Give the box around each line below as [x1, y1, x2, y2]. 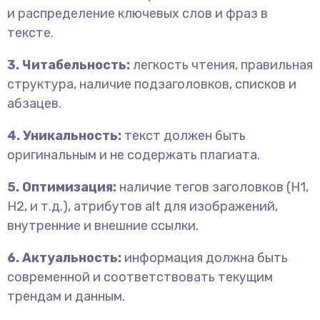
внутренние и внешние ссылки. [7, 218, 199, 234]
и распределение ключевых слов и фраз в [7, 6, 268, 21]
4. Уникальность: [7, 128, 121, 144]
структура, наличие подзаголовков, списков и [7, 76, 296, 92]
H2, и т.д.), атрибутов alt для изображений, [7, 199, 278, 214]
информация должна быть [121, 250, 288, 266]
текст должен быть [121, 128, 246, 144]
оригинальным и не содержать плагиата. [7, 147, 260, 163]
